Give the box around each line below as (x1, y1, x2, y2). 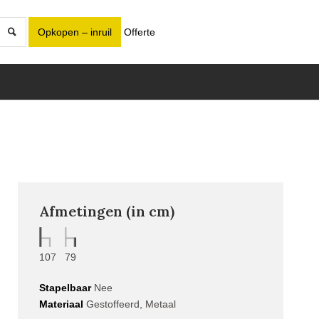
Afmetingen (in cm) (38, 202, 174, 220)
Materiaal (38, 298, 83, 310)
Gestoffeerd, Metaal (83, 298, 176, 310)
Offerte (124, 26, 155, 38)
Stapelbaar (38, 282, 91, 294)
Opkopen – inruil (38, 26, 113, 38)
